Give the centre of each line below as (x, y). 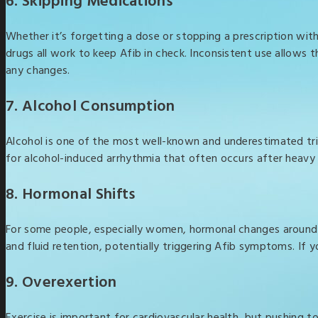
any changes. (38, 71)
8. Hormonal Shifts (71, 195)
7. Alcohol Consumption (91, 107)
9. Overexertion (61, 283)
